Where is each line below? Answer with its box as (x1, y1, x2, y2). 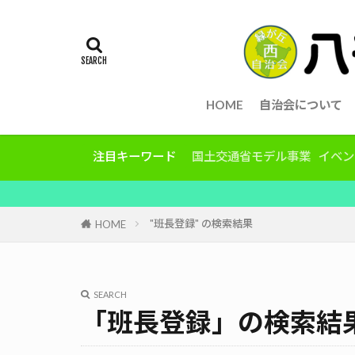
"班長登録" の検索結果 (150, 217, 253, 231)
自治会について (258, 97, 342, 112)
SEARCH (94, 289, 127, 300)
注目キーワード (93, 149, 176, 164)
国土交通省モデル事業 (192, 149, 311, 164)
